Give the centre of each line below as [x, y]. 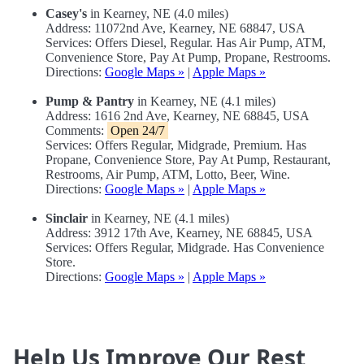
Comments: [76, 131]
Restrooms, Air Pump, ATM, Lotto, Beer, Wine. [168, 175]
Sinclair [67, 219]
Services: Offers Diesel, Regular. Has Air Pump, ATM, [186, 43]
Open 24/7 [138, 131]
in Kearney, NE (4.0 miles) [158, 14]
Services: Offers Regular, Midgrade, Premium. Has [176, 145]
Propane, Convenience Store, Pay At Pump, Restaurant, [188, 160]
